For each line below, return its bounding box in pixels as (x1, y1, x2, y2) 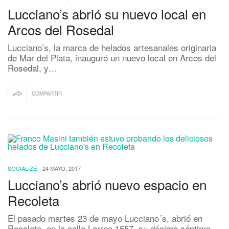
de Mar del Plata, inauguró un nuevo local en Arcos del (8, 51, 216, 64)
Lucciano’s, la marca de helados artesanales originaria (8, 41, 216, 54)
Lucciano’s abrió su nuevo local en (8, 4, 206, 24)
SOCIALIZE (8, 164, 37, 173)
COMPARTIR (32, 90, 62, 98)
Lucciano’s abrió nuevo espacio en (8, 175, 207, 194)
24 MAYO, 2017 (42, 164, 81, 173)
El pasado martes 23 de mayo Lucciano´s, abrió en (8, 212, 202, 225)
